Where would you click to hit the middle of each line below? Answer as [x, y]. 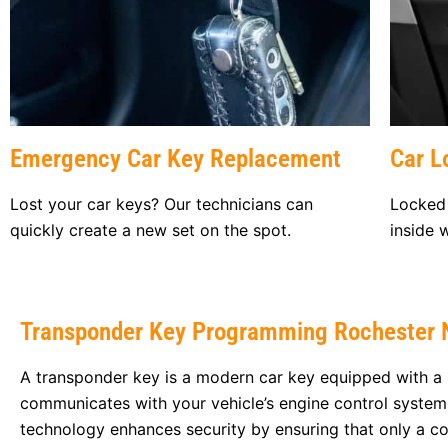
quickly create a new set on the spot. [150, 229]
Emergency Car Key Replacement [175, 158]
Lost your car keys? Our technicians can [161, 203]
